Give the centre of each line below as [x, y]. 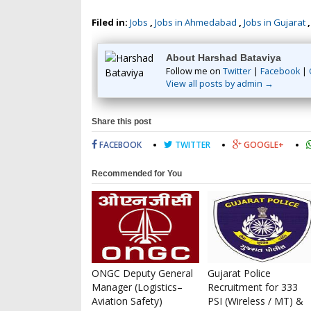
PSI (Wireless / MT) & [255, 301]
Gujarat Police [239, 273]
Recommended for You [137, 174]
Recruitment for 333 [253, 287]
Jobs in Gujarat [275, 22]
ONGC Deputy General [142, 273]
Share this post [121, 121]
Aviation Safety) [127, 301]
